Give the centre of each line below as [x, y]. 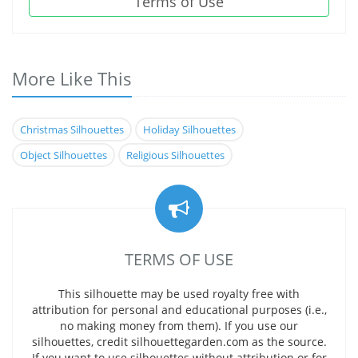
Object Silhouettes [64, 155]
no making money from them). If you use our [179, 326]
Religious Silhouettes [175, 155]
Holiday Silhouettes [189, 129]
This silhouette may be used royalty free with [179, 294]
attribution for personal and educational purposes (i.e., [179, 310]
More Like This [72, 78]
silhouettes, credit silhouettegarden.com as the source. [179, 342]
